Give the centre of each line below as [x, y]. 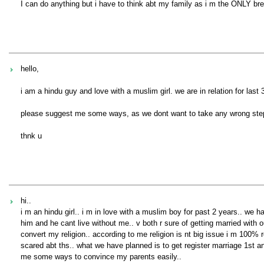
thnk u [31, 136]
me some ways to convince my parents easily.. [101, 257]
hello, [30, 69]
